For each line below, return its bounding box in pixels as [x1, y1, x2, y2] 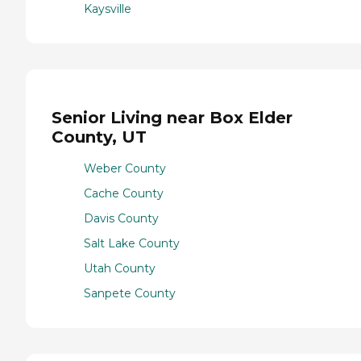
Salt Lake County [84, 236, 180, 251]
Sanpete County [84, 286, 176, 301]
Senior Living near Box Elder [52, 108, 293, 128]
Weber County [84, 161, 166, 176]
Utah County [84, 261, 156, 276]
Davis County [84, 211, 159, 226]
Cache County [84, 186, 164, 201]
